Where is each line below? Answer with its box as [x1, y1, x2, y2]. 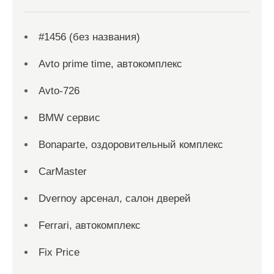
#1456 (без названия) [39, 31, 140, 43]
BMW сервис [39, 112, 100, 124]
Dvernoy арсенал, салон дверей [39, 193, 191, 204]
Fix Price [39, 246, 80, 258]
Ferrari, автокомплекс [39, 220, 141, 231]
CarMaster [39, 166, 87, 177]
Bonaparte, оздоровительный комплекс [39, 139, 223, 150]
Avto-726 [39, 85, 80, 97]
